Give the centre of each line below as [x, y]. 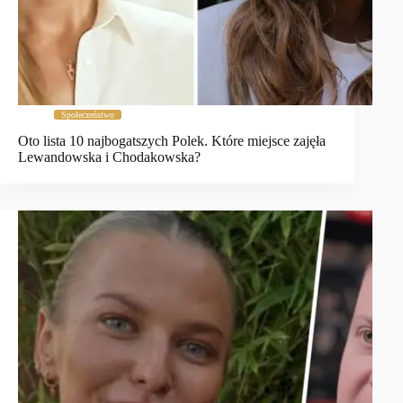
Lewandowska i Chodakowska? [109, 157]
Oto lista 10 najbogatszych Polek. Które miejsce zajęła [172, 141]
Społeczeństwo [88, 115]
